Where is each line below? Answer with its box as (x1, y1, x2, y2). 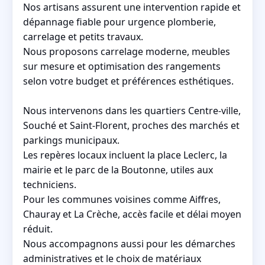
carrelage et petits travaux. (23, 30, 143, 43)
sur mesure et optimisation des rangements (23, 59, 221, 73)
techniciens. (23, 177, 76, 191)
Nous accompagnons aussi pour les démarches (23, 237, 235, 250)
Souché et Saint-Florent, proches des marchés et (23, 118, 240, 132)
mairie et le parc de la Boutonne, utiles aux (23, 163, 213, 176)
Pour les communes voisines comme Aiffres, (23, 192, 221, 206)
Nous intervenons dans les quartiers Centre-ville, (23, 104, 241, 117)
